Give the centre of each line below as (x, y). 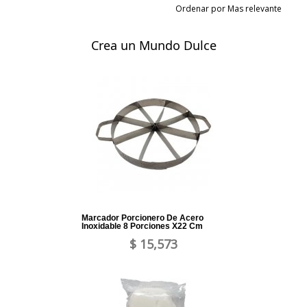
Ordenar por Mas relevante (230, 9)
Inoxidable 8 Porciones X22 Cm (142, 226)
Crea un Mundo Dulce (153, 46)
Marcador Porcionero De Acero (143, 218)
